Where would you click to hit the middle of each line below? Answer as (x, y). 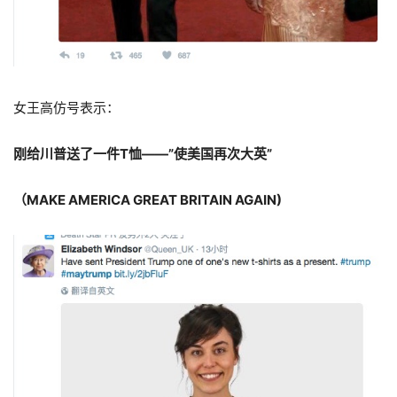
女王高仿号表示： (66, 107)
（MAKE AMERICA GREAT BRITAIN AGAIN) (148, 199)
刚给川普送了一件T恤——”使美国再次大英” (143, 153)
